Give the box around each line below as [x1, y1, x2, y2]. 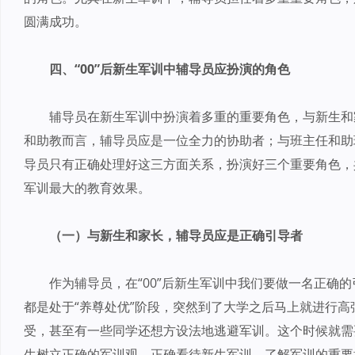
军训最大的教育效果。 [24, 179, 151, 197]
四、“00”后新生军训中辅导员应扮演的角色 [49, 60, 290, 78]
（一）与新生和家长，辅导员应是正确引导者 [49, 227, 303, 244]
